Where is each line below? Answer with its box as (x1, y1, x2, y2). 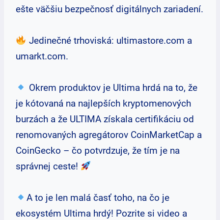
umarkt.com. (16, 51, 68, 62)
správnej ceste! (16, 161, 81, 172)
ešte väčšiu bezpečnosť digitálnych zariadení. (16, 3, 203, 15)
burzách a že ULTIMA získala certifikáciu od (16, 113, 194, 125)
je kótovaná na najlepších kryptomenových (16, 98, 191, 109)
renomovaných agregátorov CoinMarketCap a (16, 129, 202, 140)
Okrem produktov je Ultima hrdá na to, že (26, 82, 197, 93)
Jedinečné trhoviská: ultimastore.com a (26, 35, 192, 46)
